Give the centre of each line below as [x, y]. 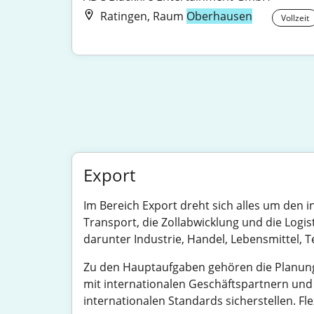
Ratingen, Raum [143, 16]
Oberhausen [219, 16]
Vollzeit [295, 18]
